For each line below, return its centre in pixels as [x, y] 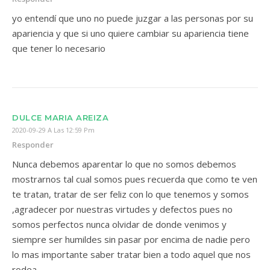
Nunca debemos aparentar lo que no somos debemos [124, 164]
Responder [33, 145]
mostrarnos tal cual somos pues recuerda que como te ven [135, 179]
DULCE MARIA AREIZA [60, 118]
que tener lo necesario [59, 48]
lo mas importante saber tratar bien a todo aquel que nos [131, 254]
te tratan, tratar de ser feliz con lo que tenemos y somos [130, 194]
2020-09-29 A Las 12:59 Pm [53, 130]
